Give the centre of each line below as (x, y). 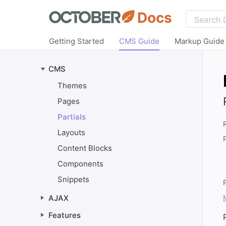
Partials (72, 117)
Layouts (71, 132)
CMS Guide (139, 41)
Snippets (73, 179)
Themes (72, 86)
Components (80, 164)
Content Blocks (85, 148)
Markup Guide (200, 41)
